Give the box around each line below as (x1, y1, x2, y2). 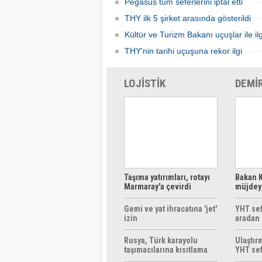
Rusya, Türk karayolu (124, 236, 198, 245)
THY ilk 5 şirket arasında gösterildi (125, 13, 251, 23)
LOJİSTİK (124, 77, 166, 90)
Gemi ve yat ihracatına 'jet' (124, 204, 217, 213)
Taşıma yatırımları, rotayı (124, 173, 210, 182)
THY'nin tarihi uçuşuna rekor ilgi (125, 46, 242, 56)
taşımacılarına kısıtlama (124, 245, 208, 254)
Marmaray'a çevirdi (124, 182, 191, 191)
